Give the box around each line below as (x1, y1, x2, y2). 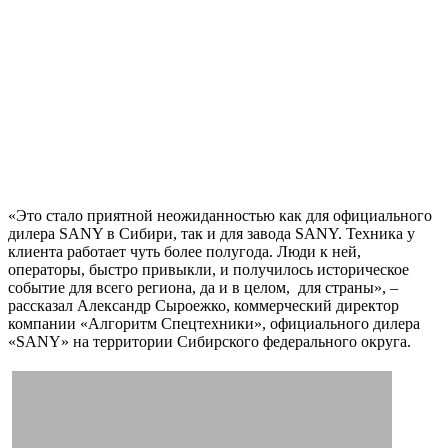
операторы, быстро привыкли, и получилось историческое (8, 260, 409, 278)
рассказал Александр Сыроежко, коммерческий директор (8, 296, 399, 314)
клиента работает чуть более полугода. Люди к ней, (8, 242, 361, 260)
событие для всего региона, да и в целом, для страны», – (8, 278, 398, 296)
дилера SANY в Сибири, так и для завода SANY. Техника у (8, 224, 415, 242)
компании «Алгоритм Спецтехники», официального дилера (8, 314, 420, 332)
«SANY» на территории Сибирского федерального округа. (8, 332, 411, 350)
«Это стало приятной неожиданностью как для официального (8, 206, 432, 224)
